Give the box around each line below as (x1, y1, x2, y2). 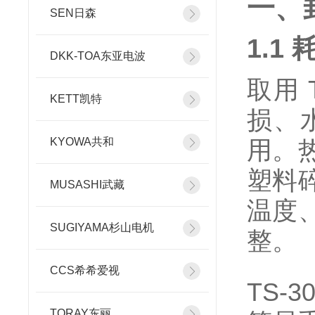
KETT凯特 (50, 93, 102, 105)
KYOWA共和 (50, 136, 114, 148)
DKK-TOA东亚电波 (50, 50, 146, 62)
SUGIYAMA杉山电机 (50, 221, 154, 233)
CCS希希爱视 (50, 264, 120, 276)
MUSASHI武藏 (50, 179, 124, 191)
